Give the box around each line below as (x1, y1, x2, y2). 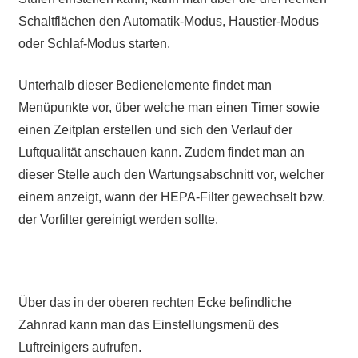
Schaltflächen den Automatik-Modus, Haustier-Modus (18, 14, 319, 29)
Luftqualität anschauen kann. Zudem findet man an (18, 145, 304, 160)
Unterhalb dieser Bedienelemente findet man (18, 78, 272, 93)
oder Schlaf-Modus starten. (18, 37, 170, 51)
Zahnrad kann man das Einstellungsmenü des (18, 318, 279, 332)
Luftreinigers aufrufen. (18, 340, 141, 355)
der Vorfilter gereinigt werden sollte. (18, 213, 218, 227)
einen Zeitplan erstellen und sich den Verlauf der (18, 123, 292, 137)
